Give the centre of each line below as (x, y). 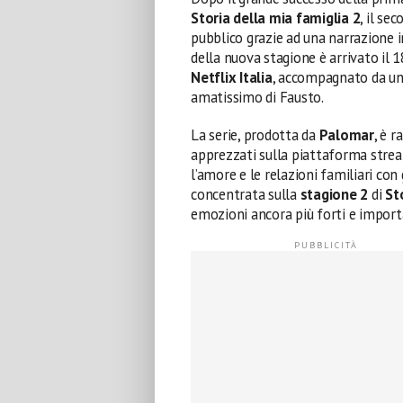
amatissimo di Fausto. (257, 97)
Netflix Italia (232, 77)
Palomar (346, 134)
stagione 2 (334, 194)
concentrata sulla (246, 194)
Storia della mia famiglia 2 (276, 18)
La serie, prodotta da (255, 134)
